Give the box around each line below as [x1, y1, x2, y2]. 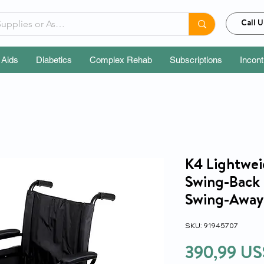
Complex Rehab [90, 55, 152, 65]
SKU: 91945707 [185, 221, 238, 230]
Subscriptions [170, 55, 222, 65]
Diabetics [36, 55, 72, 65]
